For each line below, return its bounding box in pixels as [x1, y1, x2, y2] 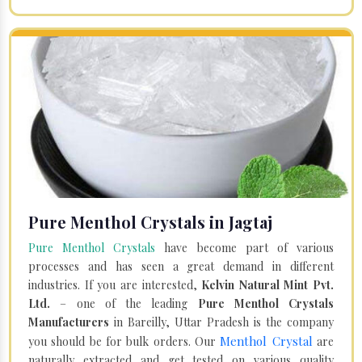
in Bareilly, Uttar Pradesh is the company [109, 314, 334, 330]
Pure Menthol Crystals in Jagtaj [28, 210, 272, 233]
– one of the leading [50, 295, 198, 311]
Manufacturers [28, 314, 109, 330]
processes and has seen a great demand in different [28, 258, 334, 274]
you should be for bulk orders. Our [28, 333, 221, 349]
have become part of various [155, 239, 335, 255]
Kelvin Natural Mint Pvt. [201, 276, 334, 293]
